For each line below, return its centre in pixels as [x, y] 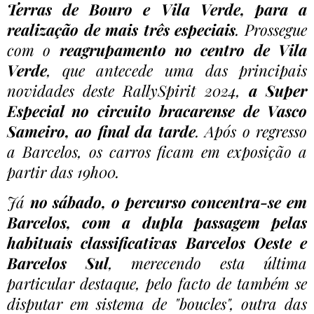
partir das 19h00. [63, 171]
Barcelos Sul [58, 262]
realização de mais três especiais [122, 29]
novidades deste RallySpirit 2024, [128, 90]
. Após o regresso [251, 131]
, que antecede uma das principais [177, 70]
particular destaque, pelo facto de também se [157, 283]
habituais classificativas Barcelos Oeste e [157, 242]
